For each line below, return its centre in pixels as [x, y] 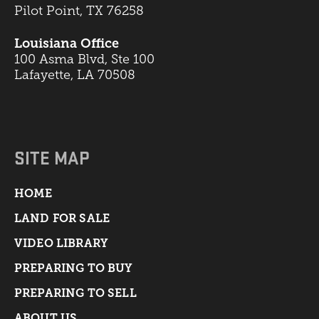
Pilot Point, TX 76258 [79, 10]
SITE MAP [52, 157]
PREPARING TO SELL [75, 293]
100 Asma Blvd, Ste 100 [84, 59]
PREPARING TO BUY [74, 268]
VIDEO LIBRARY [62, 243]
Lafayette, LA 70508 [75, 74]
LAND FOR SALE [62, 218]
